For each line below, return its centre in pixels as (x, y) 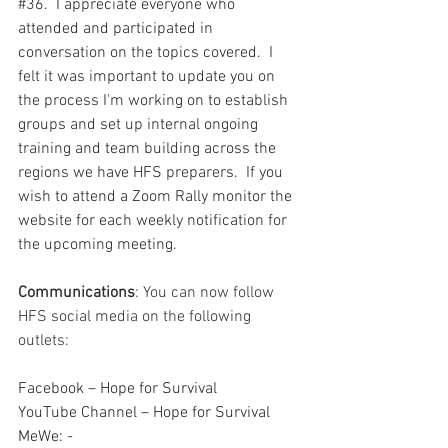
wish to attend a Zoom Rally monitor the (157, 197)
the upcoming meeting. (101, 245)
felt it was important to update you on (148, 77)
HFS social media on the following (136, 317)
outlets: (43, 341)
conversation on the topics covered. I (147, 53)
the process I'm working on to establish (155, 101)
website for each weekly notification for (154, 221)
